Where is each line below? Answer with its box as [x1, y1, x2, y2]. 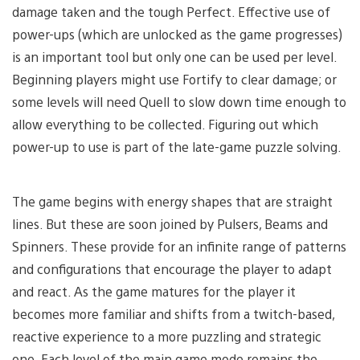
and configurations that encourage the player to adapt [12, 260, 332, 277]
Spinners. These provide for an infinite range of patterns [12, 237, 346, 255]
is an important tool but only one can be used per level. [12, 47, 337, 65]
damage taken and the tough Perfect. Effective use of [12, 2, 330, 20]
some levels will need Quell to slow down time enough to [12, 92, 346, 110]
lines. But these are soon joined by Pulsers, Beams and [12, 215, 328, 232]
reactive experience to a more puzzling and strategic [12, 327, 321, 345]
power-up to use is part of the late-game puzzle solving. [12, 137, 342, 155]
